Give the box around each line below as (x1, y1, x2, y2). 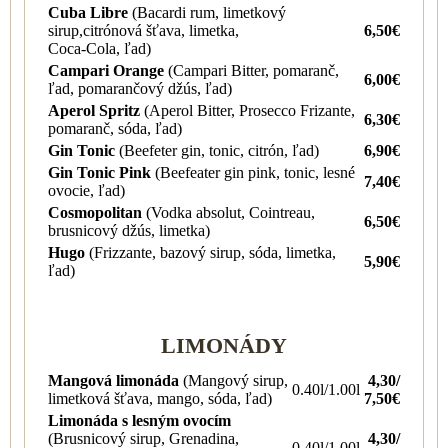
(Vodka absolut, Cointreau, (146, 203, 315, 221)
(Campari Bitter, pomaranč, (168, 61, 339, 79)
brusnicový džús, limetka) (48, 221, 210, 239)
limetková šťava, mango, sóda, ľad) (48, 389, 272, 407)
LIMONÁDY (161, 332, 287, 358)
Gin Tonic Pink (48, 163, 155, 181)
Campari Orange (48, 61, 168, 79)
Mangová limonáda (48, 371, 183, 389)
